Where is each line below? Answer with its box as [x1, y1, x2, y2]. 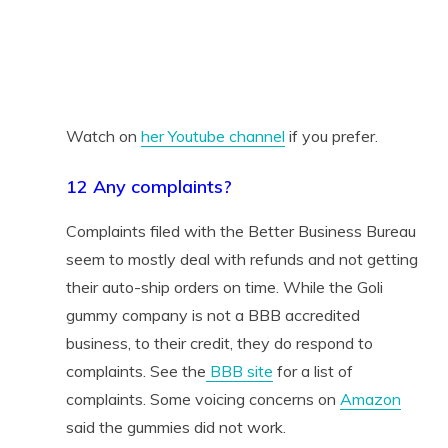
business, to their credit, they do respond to [65, 332, 373, 353]
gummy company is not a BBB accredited [65, 304, 360, 325]
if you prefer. [284, 125, 378, 146]
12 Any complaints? [65, 174, 232, 198]
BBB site [205, 360, 273, 381]
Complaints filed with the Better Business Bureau [65, 220, 416, 241]
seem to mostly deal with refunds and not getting [65, 248, 418, 269]
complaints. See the [65, 360, 206, 381]
